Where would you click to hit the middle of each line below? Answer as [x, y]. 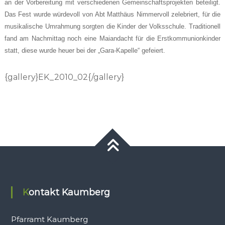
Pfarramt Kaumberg [49, 219]
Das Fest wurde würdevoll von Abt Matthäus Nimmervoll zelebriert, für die [113, 14]
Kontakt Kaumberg [69, 192]
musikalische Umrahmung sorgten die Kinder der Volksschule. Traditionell [113, 26]
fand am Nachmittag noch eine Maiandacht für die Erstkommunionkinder [113, 38]
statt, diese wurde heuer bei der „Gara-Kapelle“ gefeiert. [85, 50]
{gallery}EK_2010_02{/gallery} [64, 77]
